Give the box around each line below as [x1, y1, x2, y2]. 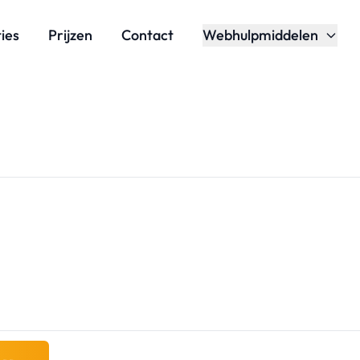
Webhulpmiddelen [202, 26, 318, 44]
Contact [121, 26, 174, 44]
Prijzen [48, 26, 92, 44]
